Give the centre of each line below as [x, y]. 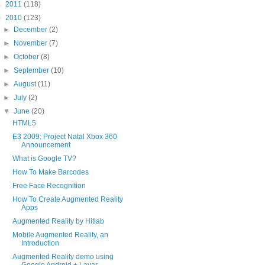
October [28, 57]
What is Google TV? [44, 159]
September [33, 71]
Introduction [40, 243]
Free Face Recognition [49, 186]
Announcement [46, 145]
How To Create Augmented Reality [67, 200]
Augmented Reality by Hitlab [58, 222]
